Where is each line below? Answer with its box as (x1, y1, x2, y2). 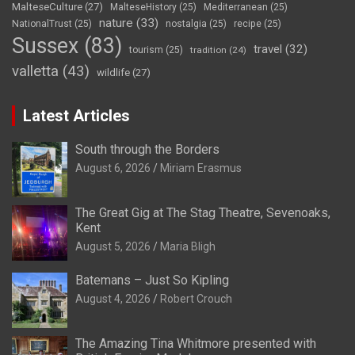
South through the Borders (75, 142, 219, 158)
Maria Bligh (160, 240, 216, 254)
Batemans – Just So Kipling (75, 273, 229, 288)
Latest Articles (23, 106, 130, 126)
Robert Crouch (160, 292, 232, 306)
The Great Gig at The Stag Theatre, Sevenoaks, (75, 205, 330, 221)
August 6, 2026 (75, 162, 151, 175)
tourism (129, 44, 163, 56)
